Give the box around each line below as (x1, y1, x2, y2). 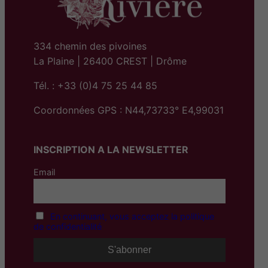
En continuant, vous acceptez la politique (50, 211, 214, 221)
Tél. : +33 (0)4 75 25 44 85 (33, 79, 157, 92)
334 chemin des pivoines (33, 39, 147, 52)
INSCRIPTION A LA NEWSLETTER (33, 143, 188, 156)
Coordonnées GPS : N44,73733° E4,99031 (33, 103, 224, 116)
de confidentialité (33, 221, 102, 232)
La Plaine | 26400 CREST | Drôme (33, 54, 187, 67)
